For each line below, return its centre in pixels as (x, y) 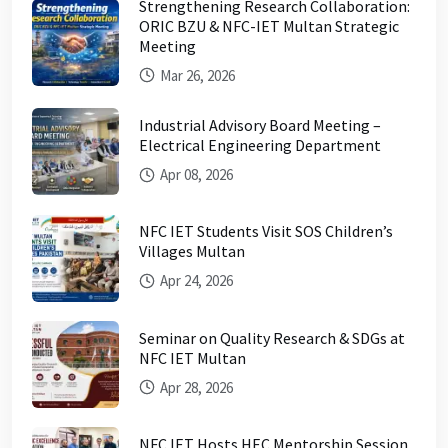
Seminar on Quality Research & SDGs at (272, 337)
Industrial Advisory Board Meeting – (260, 125)
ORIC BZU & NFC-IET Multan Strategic (269, 25)
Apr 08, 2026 (195, 175)
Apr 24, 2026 (195, 281)
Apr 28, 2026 (195, 387)
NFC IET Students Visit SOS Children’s (266, 231)
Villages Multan (192, 251)
